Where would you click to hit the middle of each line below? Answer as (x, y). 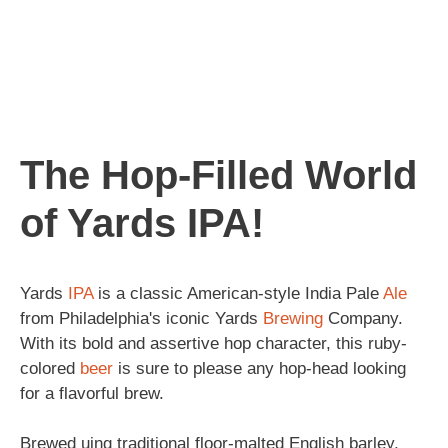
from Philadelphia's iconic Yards (141, 318)
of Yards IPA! (142, 222)
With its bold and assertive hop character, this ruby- (213, 343)
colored (50, 368)
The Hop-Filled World (218, 174)
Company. (363, 318)
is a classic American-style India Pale (238, 293)
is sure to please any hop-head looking (259, 368)
